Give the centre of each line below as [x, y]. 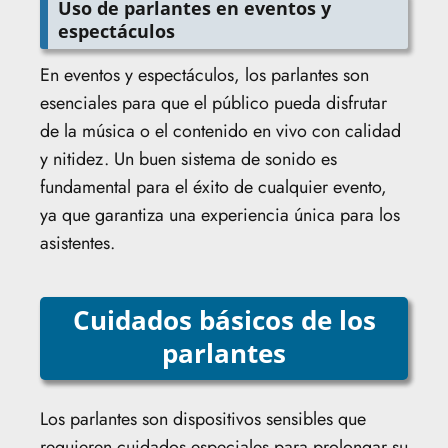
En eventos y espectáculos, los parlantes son [204, 74]
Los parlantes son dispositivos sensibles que [203, 418]
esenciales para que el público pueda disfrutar [213, 102]
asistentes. [77, 242]
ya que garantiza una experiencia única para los [220, 214]
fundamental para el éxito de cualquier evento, [213, 186]
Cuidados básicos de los [224, 319]
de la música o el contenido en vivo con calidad [220, 130]
